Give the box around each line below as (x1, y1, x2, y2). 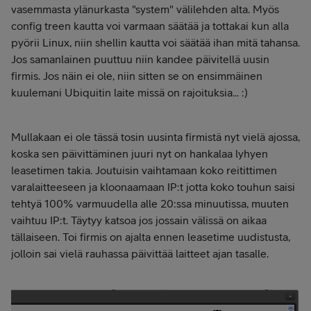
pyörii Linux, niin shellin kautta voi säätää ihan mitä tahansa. (11, 36, 300, 49)
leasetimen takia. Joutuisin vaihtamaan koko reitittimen (11, 164, 277, 176)
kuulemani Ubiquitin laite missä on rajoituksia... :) (11, 86, 248, 99)
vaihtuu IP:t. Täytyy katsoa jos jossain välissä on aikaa (11, 214, 267, 226)
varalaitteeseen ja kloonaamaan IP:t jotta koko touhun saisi (11, 180, 295, 193)
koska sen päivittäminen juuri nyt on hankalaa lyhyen (11, 147, 268, 160)
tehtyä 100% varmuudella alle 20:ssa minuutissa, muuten (11, 197, 289, 210)
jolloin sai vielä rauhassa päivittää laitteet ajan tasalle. (11, 247, 269, 260)
